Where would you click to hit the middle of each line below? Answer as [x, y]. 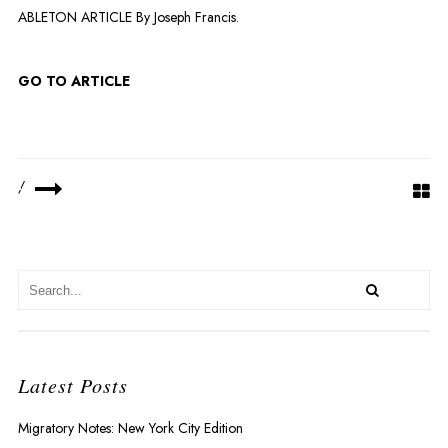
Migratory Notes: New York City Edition [130, 428]
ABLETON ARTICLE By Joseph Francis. [128, 17]
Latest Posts [72, 385]
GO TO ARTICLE [73, 81]
